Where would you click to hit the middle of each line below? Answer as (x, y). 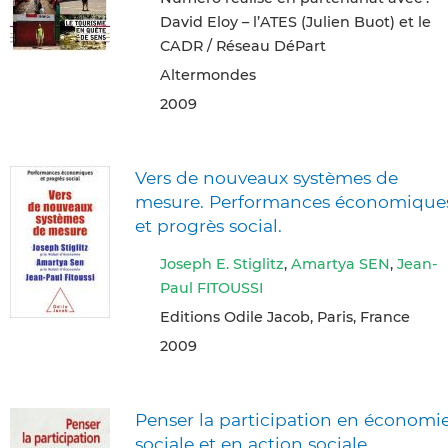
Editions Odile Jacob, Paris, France (285, 317)
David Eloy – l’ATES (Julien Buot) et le (295, 21)
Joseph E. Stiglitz (222, 264)
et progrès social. (208, 225)
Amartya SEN (340, 264)
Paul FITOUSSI (211, 288)
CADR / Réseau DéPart (243, 45)
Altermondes (208, 74)
